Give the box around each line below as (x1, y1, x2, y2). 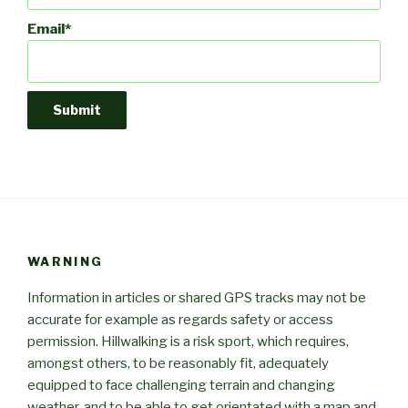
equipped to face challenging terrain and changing (27, 377, 335, 394)
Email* (27, 20, 71, 37)
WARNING (27, 253, 104, 269)
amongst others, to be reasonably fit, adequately (27, 355, 329, 372)
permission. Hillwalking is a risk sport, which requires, (27, 333, 349, 351)
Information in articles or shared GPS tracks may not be (27, 290, 366, 307)
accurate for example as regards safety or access (27, 311, 333, 329)
